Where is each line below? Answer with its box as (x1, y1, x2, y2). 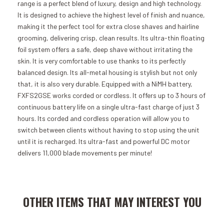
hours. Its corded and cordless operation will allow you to (17, 114, 189, 122)
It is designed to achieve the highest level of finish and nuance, (17, 10, 205, 19)
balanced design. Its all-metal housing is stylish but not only (17, 68, 197, 76)
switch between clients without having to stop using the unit (17, 125, 199, 134)
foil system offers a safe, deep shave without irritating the (17, 45, 192, 53)
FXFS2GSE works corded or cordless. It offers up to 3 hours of (17, 91, 205, 99)
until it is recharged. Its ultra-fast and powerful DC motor (17, 137, 190, 145)
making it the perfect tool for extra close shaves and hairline (17, 22, 199, 30)
